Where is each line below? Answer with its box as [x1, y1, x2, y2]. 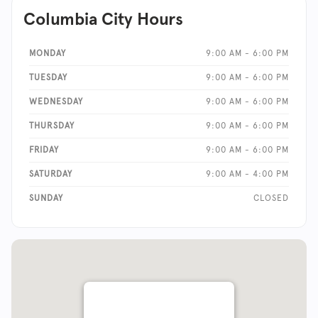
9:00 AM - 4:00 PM [206, 168, 289, 179]
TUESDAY [29, 72, 67, 82]
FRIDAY [29, 144, 59, 155]
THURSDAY [29, 120, 75, 131]
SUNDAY [29, 192, 63, 203]
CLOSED [253, 192, 289, 203]
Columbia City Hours [23, 8, 183, 29]
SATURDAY [29, 168, 72, 179]
